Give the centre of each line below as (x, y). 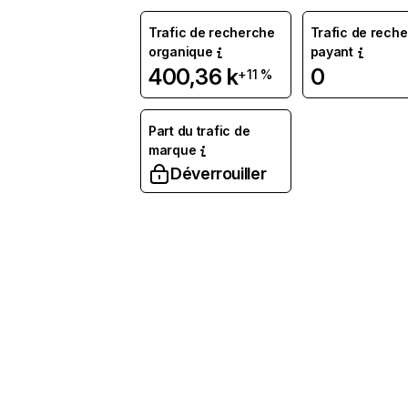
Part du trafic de (199, 131)
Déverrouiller (219, 173)
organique (181, 51)
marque (173, 150)
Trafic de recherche (212, 32)
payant (331, 51)
